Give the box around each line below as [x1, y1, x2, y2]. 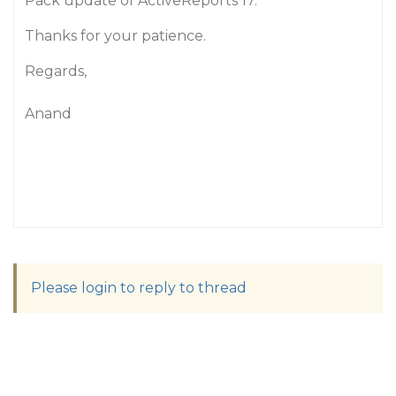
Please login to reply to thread [31, 279, 247, 296]
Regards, [25, 63, 87, 80]
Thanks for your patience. [25, 27, 206, 44]
